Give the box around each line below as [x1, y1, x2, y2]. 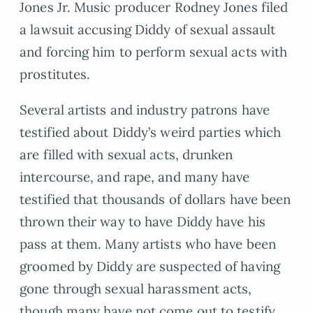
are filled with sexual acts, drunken [20, 145, 233, 163]
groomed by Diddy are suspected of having [20, 257, 280, 275]
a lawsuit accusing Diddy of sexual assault [20, 20, 276, 38]
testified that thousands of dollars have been [20, 190, 291, 208]
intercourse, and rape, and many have [20, 168, 250, 185]
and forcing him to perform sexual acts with [20, 43, 288, 60]
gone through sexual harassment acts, [20, 279, 252, 297]
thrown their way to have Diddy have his [20, 212, 265, 230]
